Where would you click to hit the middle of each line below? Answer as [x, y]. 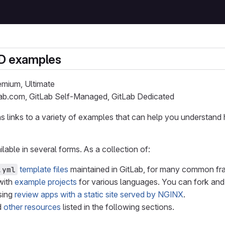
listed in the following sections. [118, 207]
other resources [32, 207]
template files [44, 169]
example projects [46, 182]
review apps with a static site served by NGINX [99, 194]
